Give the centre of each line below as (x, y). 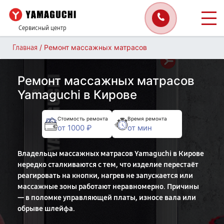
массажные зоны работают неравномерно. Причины (108, 186)
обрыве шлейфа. (46, 208)
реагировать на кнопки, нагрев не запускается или (105, 175)
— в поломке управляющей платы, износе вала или (107, 197)
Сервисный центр (42, 28)
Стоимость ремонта (83, 118)
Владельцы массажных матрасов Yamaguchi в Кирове (111, 153)
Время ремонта (147, 118)
